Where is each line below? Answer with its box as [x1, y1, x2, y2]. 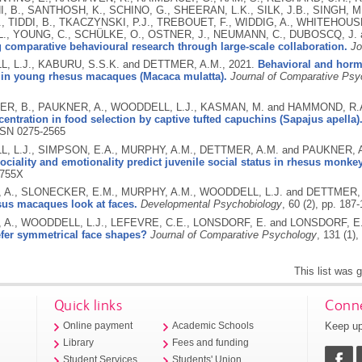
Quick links [53, 296, 123, 315]
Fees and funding [172, 338, 250, 347]
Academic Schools [172, 320, 255, 330]
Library [63, 338, 95, 347]
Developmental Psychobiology [140, 198, 282, 211]
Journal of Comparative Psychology [149, 229, 317, 242]
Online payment [63, 320, 133, 330]
